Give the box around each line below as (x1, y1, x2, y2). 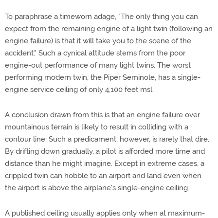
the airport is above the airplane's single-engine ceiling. (5, 183, 189, 192)
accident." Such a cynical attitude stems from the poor (5, 49, 185, 57)
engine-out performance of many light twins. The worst (5, 61, 191, 70)
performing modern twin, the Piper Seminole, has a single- (5, 73, 200, 82)
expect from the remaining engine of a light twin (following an (5, 24, 213, 33)
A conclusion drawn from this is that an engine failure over (5, 110, 200, 119)
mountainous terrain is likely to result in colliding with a (5, 123, 188, 131)
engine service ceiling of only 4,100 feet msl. (5, 85, 154, 94)
